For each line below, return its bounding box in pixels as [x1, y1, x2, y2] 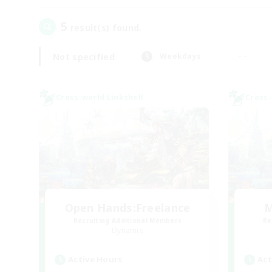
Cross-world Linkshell [56, 92, 144, 103]
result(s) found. [67, 22, 142, 33]
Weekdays [159, 51, 202, 61]
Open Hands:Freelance [64, 200, 191, 215]
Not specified [53, 50, 115, 63]
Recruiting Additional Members [73, 216, 182, 225]
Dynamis [111, 225, 144, 236]
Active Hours [68, 254, 123, 265]
